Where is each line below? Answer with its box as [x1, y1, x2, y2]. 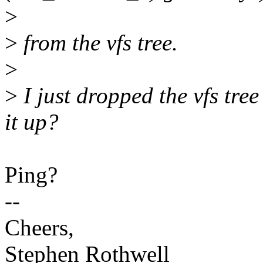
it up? [5, 109, 59, 135]
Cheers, [5, 215, 74, 241]
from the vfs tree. [18, 30, 178, 56]
